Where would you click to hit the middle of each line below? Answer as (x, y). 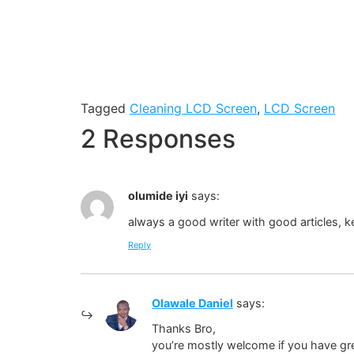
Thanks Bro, (184, 329)
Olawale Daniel (192, 303)
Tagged (105, 109)
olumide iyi (158, 196)
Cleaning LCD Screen (193, 109)
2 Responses (158, 139)
